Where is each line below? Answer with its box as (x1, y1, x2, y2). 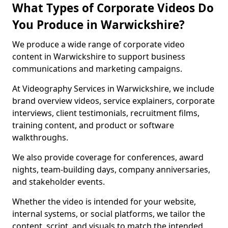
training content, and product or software (12, 120, 174, 131)
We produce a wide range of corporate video (12, 39, 185, 50)
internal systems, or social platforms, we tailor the (12, 208, 205, 219)
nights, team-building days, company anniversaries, (12, 164, 210, 175)
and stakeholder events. (12, 176, 107, 187)
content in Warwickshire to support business (12, 51, 185, 62)
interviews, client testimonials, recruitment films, (12, 107, 199, 119)
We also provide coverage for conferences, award (12, 152, 204, 163)
